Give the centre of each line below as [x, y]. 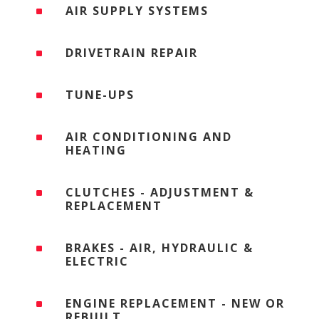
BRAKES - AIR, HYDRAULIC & [159, 247]
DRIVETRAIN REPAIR [132, 52]
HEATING [96, 150]
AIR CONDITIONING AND [149, 136]
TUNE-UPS [100, 94]
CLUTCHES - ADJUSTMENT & [160, 192]
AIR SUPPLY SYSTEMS [137, 10]
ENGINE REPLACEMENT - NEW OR [175, 303]
